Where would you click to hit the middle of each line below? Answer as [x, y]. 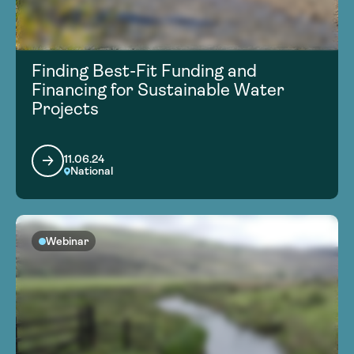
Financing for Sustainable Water [158, 90]
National [92, 171]
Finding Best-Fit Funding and [144, 71]
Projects [65, 109]
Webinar [67, 241]
